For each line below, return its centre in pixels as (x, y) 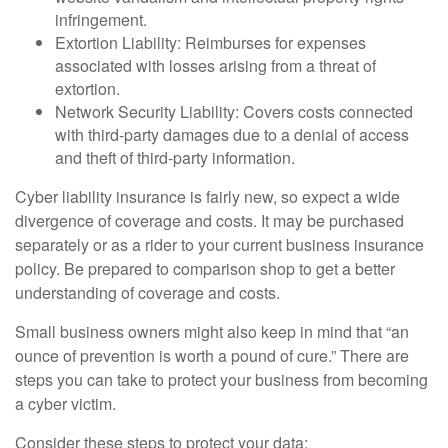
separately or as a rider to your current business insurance (219, 244)
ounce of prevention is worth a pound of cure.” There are (212, 355)
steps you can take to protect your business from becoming (221, 379)
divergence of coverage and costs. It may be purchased (209, 220)
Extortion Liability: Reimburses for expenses (210, 42)
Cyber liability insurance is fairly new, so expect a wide (207, 196)
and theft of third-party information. (175, 157)
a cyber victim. (65, 403)
